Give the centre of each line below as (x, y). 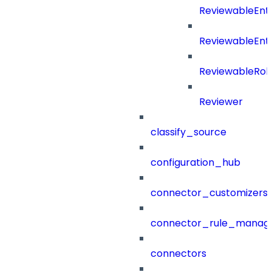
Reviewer (221, 102)
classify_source (189, 132)
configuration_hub (195, 163)
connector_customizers (209, 193)
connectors (178, 254)
